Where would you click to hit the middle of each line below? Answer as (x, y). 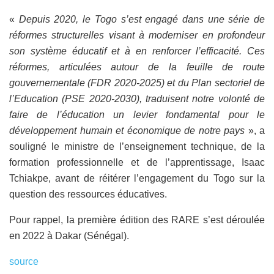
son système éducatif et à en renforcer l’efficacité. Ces (137, 51)
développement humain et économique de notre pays (127, 130)
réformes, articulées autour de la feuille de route (137, 67)
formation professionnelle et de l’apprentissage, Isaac (137, 162)
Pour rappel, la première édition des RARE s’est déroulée (137, 220)
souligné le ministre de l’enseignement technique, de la (137, 146)
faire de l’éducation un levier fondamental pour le (137, 114)
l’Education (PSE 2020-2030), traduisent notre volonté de (137, 98)
